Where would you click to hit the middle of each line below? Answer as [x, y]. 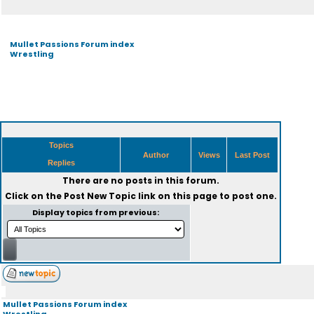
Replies [61, 163]
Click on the [34, 196]
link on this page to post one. [206, 196]
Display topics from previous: [96, 212]
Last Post [252, 155]
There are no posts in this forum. [141, 180]
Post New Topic [100, 196]
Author [156, 155]
